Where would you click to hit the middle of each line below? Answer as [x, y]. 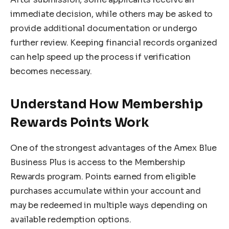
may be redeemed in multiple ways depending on [109, 205]
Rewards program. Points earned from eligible [103, 177]
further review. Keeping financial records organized [114, 42]
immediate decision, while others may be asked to [112, 14]
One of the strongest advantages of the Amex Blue [114, 148]
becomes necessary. [51, 71]
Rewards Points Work [79, 123]
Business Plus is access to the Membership [98, 163]
